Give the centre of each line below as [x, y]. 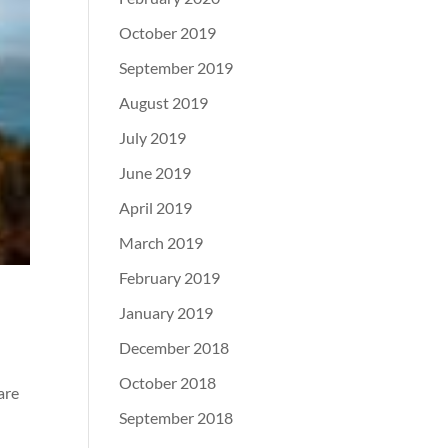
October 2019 [168, 32]
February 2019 [170, 277]
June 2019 [155, 172]
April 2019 [156, 207]
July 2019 [153, 137]
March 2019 [161, 242]
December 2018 [174, 347]
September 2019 [176, 67]
